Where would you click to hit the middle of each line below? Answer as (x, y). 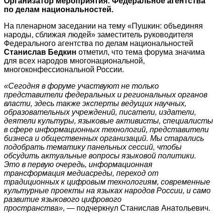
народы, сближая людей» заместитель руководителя (99, 34)
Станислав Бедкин (40, 52)
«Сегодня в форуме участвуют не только (81, 86)
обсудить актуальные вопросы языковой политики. (100, 155)
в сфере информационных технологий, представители (106, 129)
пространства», (35, 208)
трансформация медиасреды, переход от (81, 173)
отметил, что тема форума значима (141, 52)
